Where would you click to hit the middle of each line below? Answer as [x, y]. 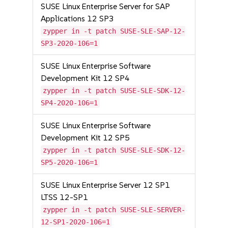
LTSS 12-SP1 [65, 197]
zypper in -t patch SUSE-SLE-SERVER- [114, 210]
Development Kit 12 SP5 [85, 138]
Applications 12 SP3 [78, 19]
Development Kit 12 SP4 [85, 78]
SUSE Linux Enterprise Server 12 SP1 [106, 185]
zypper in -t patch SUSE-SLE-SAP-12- [114, 31]
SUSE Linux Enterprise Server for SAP [106, 6]
